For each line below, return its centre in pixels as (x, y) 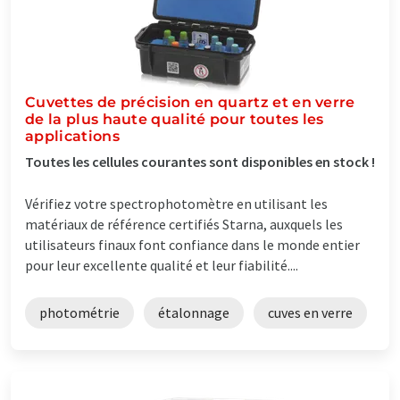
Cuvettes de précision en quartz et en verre (190, 102)
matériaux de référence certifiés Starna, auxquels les (184, 224)
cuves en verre (310, 312)
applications (72, 136)
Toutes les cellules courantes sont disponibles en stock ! (200, 161)
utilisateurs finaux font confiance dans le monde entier (192, 244)
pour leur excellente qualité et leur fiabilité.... (162, 265)
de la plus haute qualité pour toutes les (175, 119)
